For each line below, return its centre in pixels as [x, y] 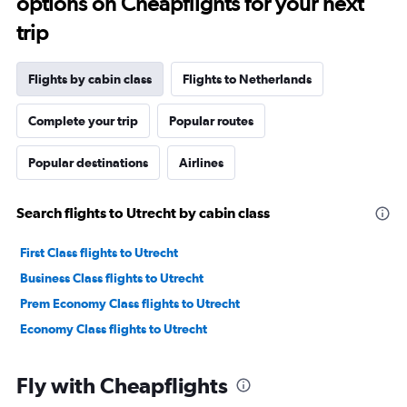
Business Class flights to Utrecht [112, 278]
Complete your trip [83, 121]
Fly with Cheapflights [122, 386]
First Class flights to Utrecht [99, 253]
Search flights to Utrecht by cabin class [143, 213]
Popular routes [211, 121]
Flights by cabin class [90, 79]
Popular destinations [88, 163]
